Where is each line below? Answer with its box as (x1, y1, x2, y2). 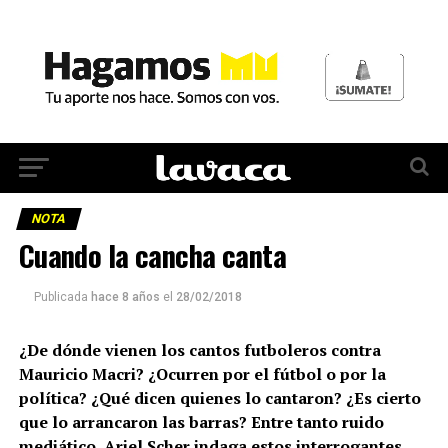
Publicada (33, 289, 88, 304)
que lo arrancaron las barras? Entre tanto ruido (18, 410, 384, 433)
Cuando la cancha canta (18, 233, 286, 276)
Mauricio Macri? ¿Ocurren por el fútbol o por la (18, 362, 386, 385)
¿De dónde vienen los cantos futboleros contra (18, 338, 381, 361)
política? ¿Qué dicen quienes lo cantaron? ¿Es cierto (18, 386, 421, 409)
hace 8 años (90, 289, 160, 304)
